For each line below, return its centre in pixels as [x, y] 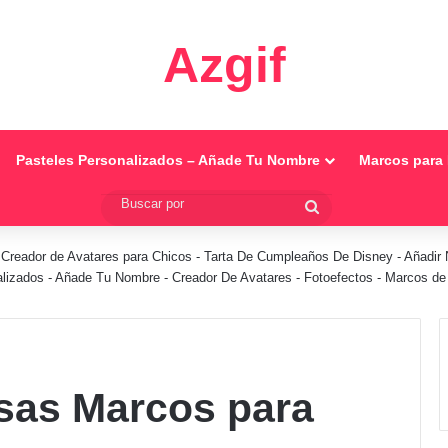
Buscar [343, 206]
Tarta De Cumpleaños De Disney [298, 256]
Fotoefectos [338, 277]
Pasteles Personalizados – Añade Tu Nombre [167, 160]
